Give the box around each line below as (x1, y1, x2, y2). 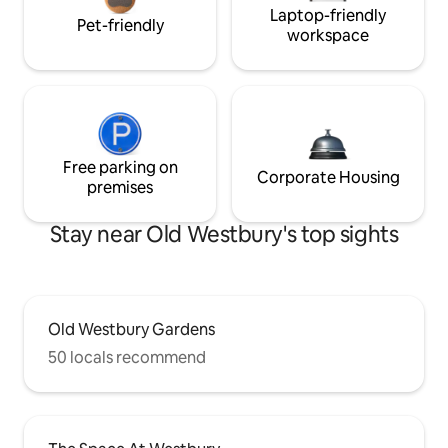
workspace (287, 25, 369, 47)
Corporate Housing (256, 167, 400, 189)
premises (87, 177, 153, 199)
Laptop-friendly (270, 5, 386, 27)
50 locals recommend (48, 347, 206, 369)
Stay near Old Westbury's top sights (49, 220, 399, 250)
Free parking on (62, 157, 178, 179)
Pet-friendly (76, 15, 164, 37)
